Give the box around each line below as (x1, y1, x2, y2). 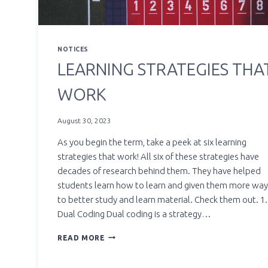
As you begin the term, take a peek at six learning (57, 136, 246, 147)
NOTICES (57, 45, 89, 53)
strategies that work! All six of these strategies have (57, 151, 259, 162)
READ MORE (57, 233, 105, 242)
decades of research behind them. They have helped (57, 165, 261, 176)
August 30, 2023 (57, 116, 111, 124)
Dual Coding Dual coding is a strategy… (57, 208, 211, 219)
